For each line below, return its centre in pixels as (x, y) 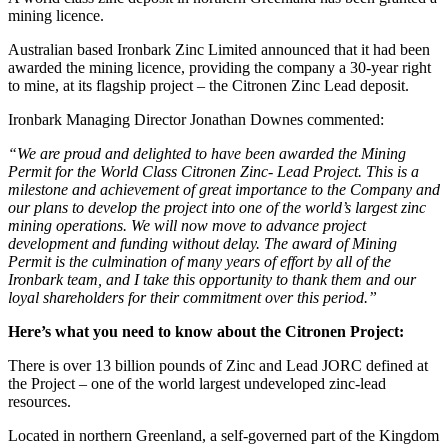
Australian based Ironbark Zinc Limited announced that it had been (219, 49)
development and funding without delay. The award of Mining (202, 243)
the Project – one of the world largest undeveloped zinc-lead (197, 383)
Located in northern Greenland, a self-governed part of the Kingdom (223, 435)
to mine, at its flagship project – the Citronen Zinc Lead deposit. (208, 85)
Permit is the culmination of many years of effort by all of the (199, 261)
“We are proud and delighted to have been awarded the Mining (207, 153)
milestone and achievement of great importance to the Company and (224, 189)
